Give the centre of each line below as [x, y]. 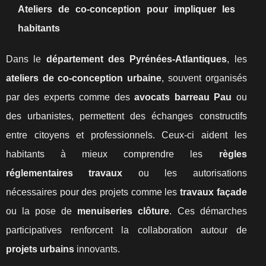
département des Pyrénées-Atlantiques [137, 59]
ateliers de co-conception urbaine [84, 78]
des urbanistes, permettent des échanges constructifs [126, 116]
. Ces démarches [208, 211]
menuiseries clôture [123, 211]
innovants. [97, 249]
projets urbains [40, 249]
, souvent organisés [204, 78]
